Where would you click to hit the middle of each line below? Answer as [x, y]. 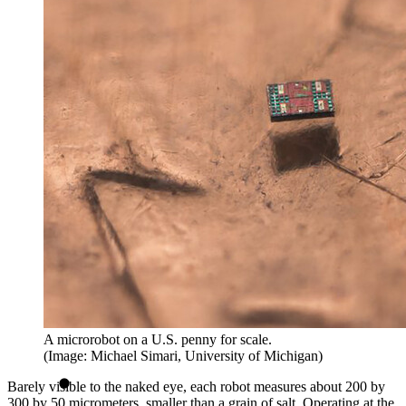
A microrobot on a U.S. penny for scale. [158, 339]
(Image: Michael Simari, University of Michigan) [183, 355]
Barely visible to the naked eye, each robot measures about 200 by [196, 386]
